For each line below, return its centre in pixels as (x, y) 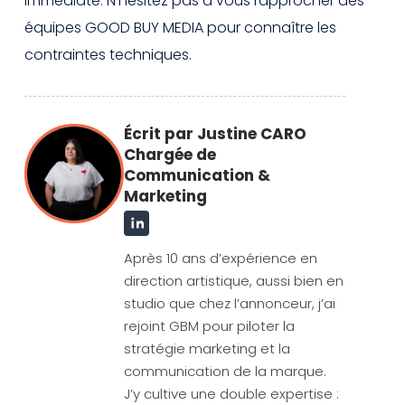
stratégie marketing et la (207, 348)
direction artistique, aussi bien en (234, 280)
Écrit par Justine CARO (215, 133)
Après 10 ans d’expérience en (221, 258)
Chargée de (170, 154)
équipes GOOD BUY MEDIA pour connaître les (180, 27)
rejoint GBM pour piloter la (209, 325)
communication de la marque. (225, 371)
